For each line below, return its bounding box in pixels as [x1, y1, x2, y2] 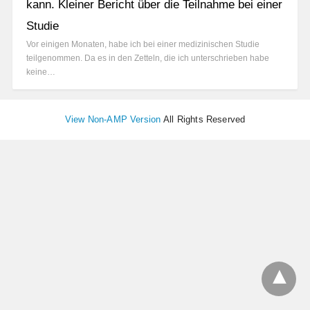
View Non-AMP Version [64, 113, 161, 125]
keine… [26, 66, 55, 77]
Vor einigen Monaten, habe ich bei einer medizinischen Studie [26, 39, 259, 49]
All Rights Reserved [161, 113, 246, 125]
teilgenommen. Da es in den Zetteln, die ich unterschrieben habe [26, 53, 269, 63]
